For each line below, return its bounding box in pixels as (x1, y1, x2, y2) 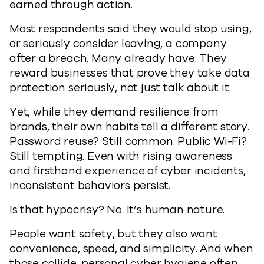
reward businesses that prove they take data (9, 65, 250, 81)
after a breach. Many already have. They (9, 51, 227, 66)
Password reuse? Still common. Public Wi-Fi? (9, 134, 247, 149)
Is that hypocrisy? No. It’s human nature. (9, 202, 225, 217)
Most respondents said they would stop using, (9, 21, 252, 37)
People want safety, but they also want (9, 226, 217, 242)
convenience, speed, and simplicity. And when (9, 241, 253, 256)
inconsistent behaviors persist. (9, 178, 171, 193)
